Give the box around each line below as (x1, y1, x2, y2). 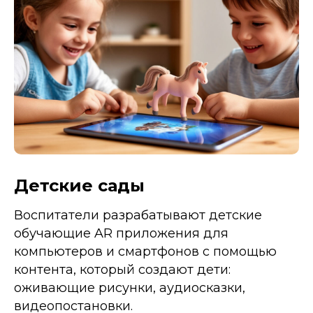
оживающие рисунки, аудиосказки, (14, 279, 245, 296)
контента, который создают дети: (14, 261, 231, 277)
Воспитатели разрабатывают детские (14, 207, 262, 223)
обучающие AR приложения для (14, 225, 228, 241)
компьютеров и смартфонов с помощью (14, 243, 277, 259)
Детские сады (14, 175, 145, 196)
